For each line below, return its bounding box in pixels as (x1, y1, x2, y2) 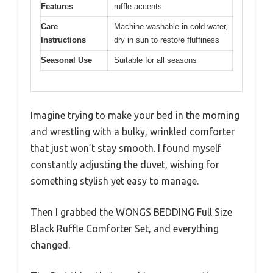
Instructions (41, 35, 86, 44)
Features (41, 1, 73, 11)
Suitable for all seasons (114, 55, 197, 65)
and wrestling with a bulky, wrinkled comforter (30, 126, 235, 138)
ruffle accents (114, 1, 162, 11)
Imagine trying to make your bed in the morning (30, 110, 239, 121)
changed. (30, 239, 70, 251)
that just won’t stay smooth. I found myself (30, 143, 221, 154)
